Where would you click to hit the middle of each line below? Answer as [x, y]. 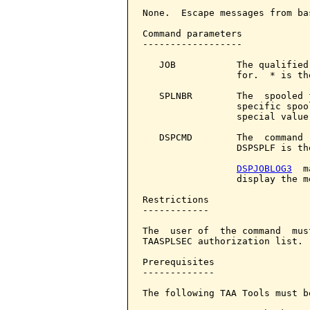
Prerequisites [179, 262]
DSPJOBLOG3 [264, 168]
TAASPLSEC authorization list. [223, 241]
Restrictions [176, 200]
